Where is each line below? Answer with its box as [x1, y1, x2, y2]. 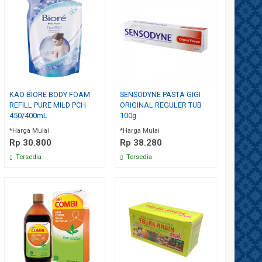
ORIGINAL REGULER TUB [120, 100, 202, 109]
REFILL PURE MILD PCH [9, 100, 86, 109]
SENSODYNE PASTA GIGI [120, 89, 201, 99]
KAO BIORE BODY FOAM [9, 89, 90, 99]
